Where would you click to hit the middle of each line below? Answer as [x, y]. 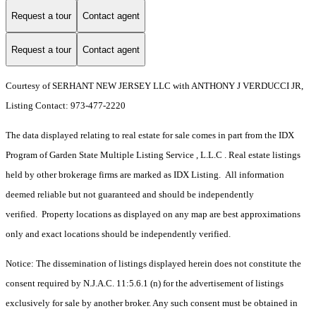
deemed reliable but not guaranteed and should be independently [130, 195]
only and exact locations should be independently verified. [118, 234]
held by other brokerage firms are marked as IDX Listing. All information [145, 175]
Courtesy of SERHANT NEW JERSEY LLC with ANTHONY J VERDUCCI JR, [154, 86]
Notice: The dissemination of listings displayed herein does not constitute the [153, 264]
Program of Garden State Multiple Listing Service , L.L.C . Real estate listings [153, 155]
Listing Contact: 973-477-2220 [67, 106]
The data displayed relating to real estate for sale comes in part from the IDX [150, 135]
